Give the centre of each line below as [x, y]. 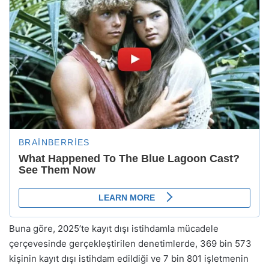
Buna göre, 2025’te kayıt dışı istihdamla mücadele [114, 228]
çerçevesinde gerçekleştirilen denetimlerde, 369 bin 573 [130, 243]
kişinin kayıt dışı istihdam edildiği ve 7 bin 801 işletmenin [129, 258]
